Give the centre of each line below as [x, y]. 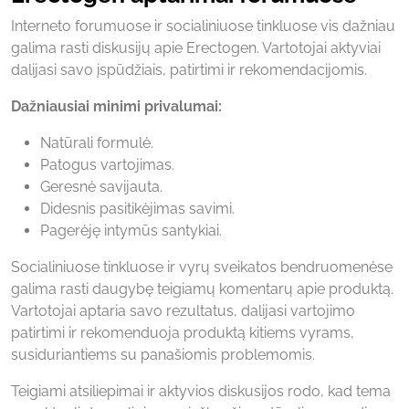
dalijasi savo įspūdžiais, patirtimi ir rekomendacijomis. [189, 69]
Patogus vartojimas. [107, 164]
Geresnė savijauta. [101, 186]
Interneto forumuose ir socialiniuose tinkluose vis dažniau [203, 26]
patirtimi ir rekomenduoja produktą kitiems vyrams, [183, 332]
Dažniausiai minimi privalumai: [116, 106]
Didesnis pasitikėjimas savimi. [137, 208]
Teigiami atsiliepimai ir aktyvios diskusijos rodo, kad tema [201, 391]
